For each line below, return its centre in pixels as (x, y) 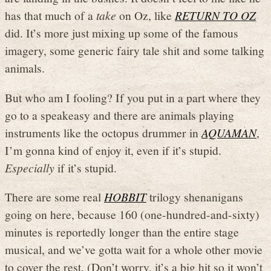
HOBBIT (125, 197)
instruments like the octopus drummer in (103, 132)
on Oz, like (145, 15)
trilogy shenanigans (195, 197)
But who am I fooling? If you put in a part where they (133, 97)
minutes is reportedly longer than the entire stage (122, 232)
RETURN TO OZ (215, 15)
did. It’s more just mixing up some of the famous (122, 33)
